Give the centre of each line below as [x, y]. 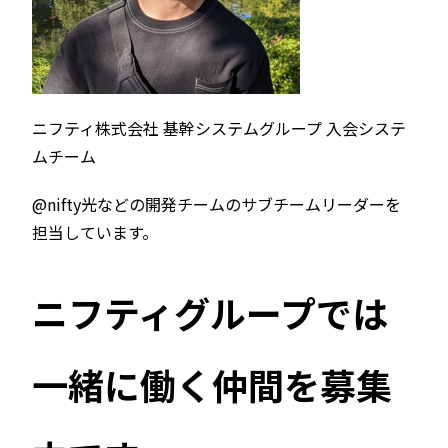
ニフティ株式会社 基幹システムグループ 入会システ [219, 128]
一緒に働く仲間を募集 [212, 384]
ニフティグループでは [210, 312]
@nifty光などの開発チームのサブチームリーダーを [216, 204]
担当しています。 [95, 232]
